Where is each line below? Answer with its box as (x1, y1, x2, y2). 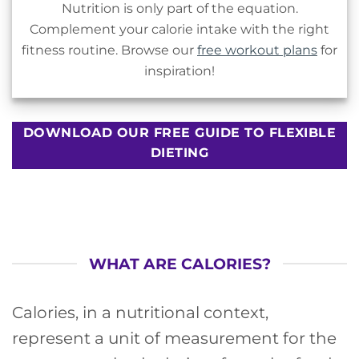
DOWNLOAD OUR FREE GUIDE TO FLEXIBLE (22, 124, 337, 140)
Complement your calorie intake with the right (30, 21, 329, 38)
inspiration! (144, 63, 215, 79)
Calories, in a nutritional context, (12, 303, 268, 323)
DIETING (150, 144, 209, 160)
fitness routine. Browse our (22, 42, 197, 58)
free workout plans (197, 42, 317, 58)
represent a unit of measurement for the (12, 329, 337, 349)
